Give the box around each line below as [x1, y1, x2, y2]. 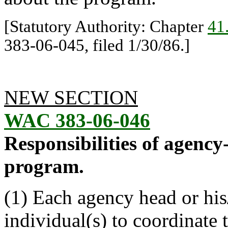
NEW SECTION [4, 87, 138, 108]
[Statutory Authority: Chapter [4, 17, 208, 36]
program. [4, 155, 84, 177]
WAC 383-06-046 [4, 109, 150, 131]
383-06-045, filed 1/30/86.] [4, 36, 190, 54]
